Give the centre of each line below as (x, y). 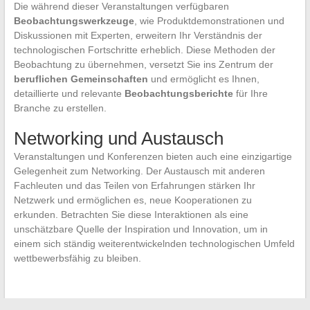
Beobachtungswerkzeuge (74, 21)
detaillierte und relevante (69, 94)
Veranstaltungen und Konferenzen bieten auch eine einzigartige (153, 157)
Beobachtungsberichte (179, 94)
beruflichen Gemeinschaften (81, 79)
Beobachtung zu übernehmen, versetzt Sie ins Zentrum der (143, 65)
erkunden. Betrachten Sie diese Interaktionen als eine (131, 215)
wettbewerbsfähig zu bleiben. (77, 258)
